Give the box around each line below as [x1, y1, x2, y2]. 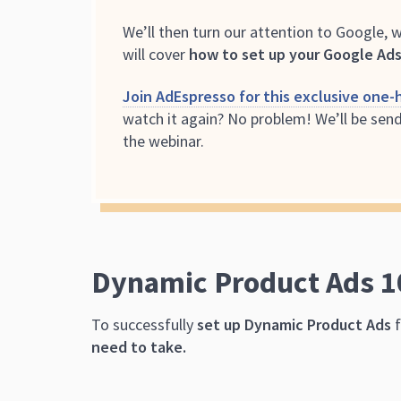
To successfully [91, 313, 197, 335]
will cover [123, 43, 189, 64]
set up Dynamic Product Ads [197, 313, 391, 335]
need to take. [91, 336, 186, 357]
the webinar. [123, 130, 204, 151]
